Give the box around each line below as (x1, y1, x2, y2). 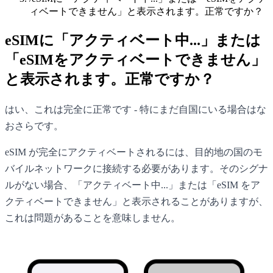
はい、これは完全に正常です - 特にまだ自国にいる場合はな (5, 104, 266, 115)
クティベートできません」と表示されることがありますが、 (5, 196, 268, 207)
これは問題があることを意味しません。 (5, 212, 180, 223)
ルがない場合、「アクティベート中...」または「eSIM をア (5, 179, 260, 190)
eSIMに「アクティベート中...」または (5, 32, 261, 48)
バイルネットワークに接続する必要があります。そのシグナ (5, 163, 268, 174)
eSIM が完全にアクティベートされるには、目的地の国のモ (5, 146, 263, 157)
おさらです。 (5, 120, 63, 131)
